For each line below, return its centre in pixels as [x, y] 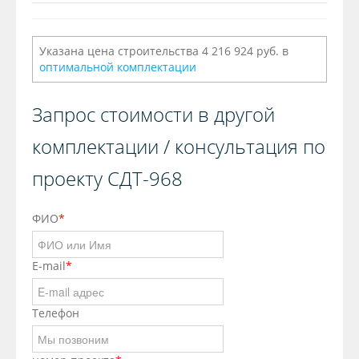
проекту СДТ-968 [107, 179]
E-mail [49, 266]
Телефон [56, 313]
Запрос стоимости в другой [153, 115]
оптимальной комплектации [118, 67]
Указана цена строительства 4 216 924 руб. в [164, 51]
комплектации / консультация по [179, 147]
